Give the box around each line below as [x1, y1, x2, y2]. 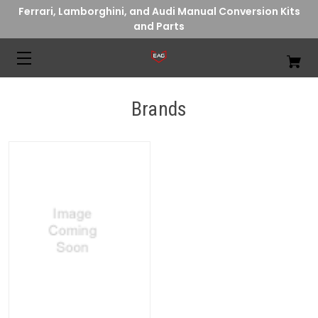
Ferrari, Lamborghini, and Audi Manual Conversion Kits [18, 4, 300, 18]
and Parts [133, 19, 185, 33]
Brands [131, 97, 187, 121]
